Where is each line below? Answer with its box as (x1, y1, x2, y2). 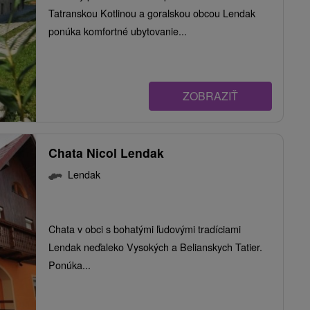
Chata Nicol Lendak (48, 144, 164, 162)
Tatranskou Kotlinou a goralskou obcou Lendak (48, 5, 255, 20)
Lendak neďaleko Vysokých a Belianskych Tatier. (48, 239, 262, 254)
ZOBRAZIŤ (183, 88, 238, 104)
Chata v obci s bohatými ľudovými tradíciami (48, 221, 241, 236)
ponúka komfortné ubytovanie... (48, 23, 187, 38)
